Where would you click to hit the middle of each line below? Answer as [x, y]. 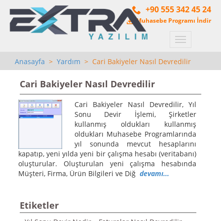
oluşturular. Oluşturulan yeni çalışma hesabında [107, 163]
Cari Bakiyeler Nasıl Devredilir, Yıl [135, 104]
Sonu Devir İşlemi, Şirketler [135, 114]
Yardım [69, 61]
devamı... [154, 173]
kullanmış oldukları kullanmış [135, 124]
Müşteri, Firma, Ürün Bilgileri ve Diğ [79, 173]
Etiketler [39, 205]
